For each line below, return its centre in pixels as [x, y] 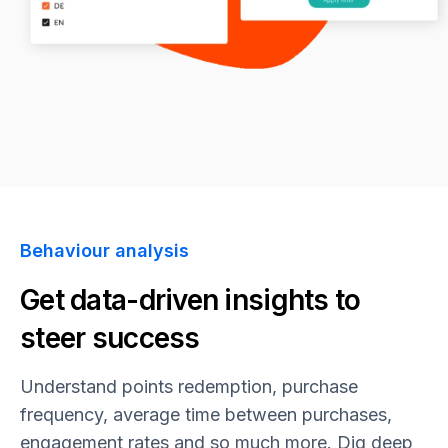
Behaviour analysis [104, 251]
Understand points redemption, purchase [189, 387]
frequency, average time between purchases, [206, 415]
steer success [110, 338]
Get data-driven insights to [190, 300]
